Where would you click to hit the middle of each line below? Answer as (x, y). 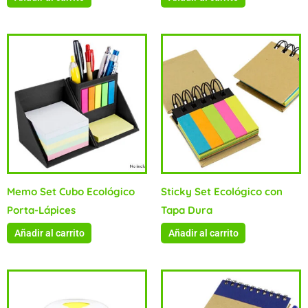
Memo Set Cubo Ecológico (71, 191)
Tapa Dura (187, 210)
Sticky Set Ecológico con (222, 191)
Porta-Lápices (41, 210)
